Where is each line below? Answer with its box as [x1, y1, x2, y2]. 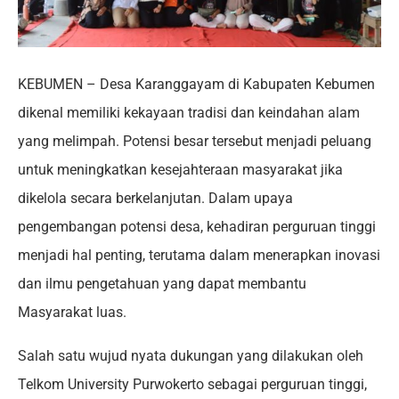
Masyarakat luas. [18, 304, 126, 321]
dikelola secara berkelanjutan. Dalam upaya [18, 190, 293, 207]
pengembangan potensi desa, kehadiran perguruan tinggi [18, 218, 376, 235]
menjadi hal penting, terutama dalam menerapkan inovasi [18, 247, 380, 264]
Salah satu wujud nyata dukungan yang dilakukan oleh [18, 347, 363, 364]
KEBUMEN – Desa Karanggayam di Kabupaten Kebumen [18, 76, 375, 93]
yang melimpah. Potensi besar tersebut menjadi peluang [18, 133, 371, 150]
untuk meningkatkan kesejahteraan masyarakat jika [18, 161, 343, 178]
